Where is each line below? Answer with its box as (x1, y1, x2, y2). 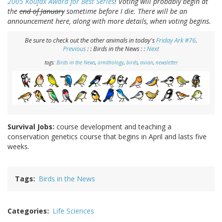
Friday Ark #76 (156, 36, 196, 45)
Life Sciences (53, 206, 94, 216)
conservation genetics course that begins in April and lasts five (7, 131, 207, 141)
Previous (63, 45, 86, 54)
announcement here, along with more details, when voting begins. (7, 16, 211, 26)
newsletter (155, 59, 178, 66)
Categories (7, 206, 47, 216)
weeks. (7, 141, 29, 151)
